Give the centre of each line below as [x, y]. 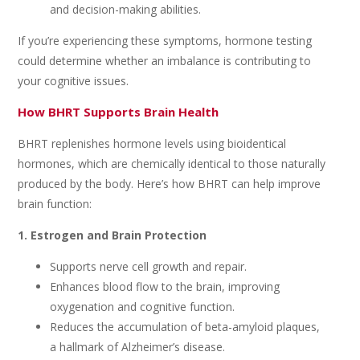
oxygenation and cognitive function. [143, 307]
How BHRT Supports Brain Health [119, 112]
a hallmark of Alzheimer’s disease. [138, 347]
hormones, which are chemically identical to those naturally [172, 164]
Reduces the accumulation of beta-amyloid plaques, [185, 327]
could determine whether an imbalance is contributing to [165, 61]
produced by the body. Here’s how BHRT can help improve [170, 184]
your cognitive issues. [74, 81]
